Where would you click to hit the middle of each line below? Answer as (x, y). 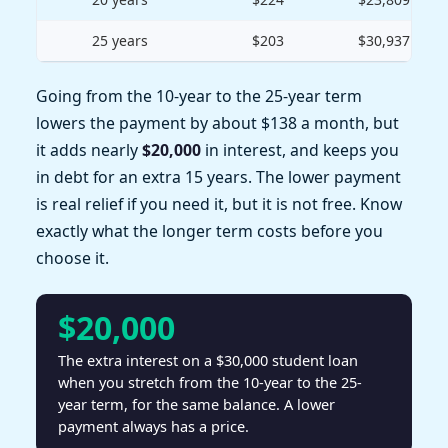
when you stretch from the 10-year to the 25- (210, 382)
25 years (120, 41)
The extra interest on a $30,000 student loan (208, 360)
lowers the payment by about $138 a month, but (217, 123)
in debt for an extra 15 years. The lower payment (218, 177)
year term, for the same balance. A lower (196, 404)
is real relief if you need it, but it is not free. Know (219, 204)
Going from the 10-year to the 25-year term (199, 96)
